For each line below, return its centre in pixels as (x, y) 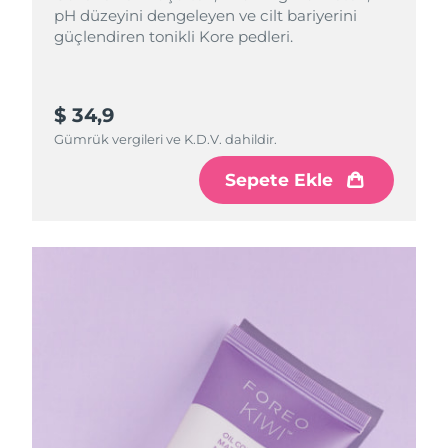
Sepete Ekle (279, 180)
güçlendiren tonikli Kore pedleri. (174, 36)
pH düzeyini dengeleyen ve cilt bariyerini (206, 15)
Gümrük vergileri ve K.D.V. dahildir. (166, 138)
